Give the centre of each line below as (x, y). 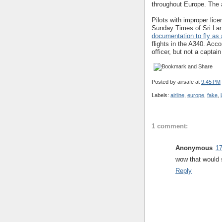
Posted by (165, 82)
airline (177, 95)
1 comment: (170, 126)
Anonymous (194, 148)
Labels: (161, 95)
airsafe (186, 82)
